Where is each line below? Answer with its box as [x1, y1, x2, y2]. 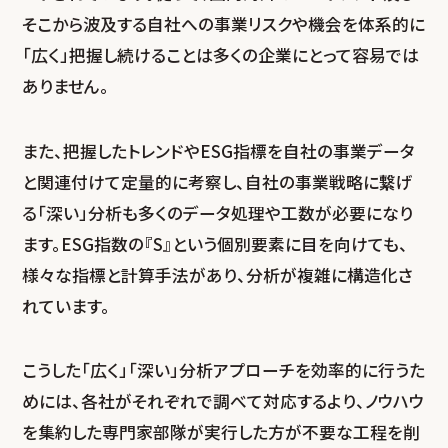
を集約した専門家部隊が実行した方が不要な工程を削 [22, 420, 421, 445]
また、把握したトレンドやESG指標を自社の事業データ [22, 138, 416, 163]
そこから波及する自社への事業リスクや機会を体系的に [22, 12, 426, 37]
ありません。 [22, 74, 110, 99]
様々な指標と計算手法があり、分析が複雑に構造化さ [22, 262, 414, 287]
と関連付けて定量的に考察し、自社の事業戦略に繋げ [22, 169, 414, 194]
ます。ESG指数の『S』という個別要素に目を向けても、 [22, 231, 409, 256]
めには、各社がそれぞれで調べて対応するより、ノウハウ [22, 389, 425, 414]
